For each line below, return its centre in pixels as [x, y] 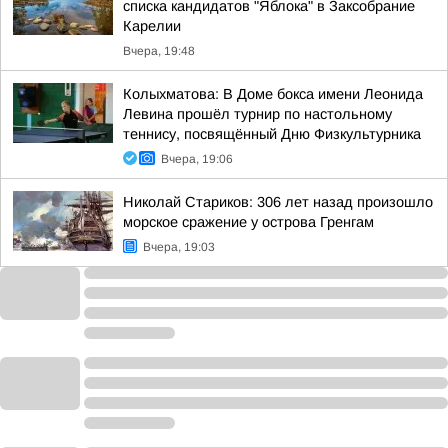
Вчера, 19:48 [159, 51]
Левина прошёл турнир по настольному [257, 114]
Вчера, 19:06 [197, 159]
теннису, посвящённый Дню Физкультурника [272, 134]
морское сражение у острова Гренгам [248, 222]
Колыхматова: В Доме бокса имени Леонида [273, 94]
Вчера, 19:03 [179, 247]
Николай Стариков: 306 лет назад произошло [278, 202]
